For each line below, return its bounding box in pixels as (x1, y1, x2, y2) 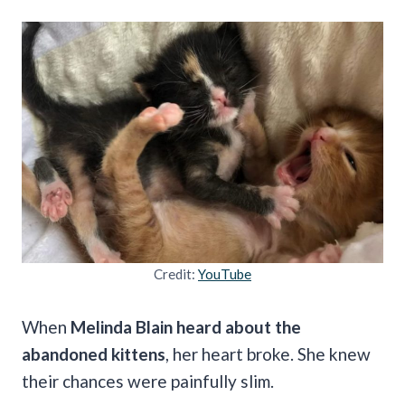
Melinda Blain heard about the (71, 316, 301, 337)
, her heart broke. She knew (165, 343, 371, 364)
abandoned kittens (22, 343, 165, 364)
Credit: (154, 265, 198, 282)
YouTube (198, 265, 251, 282)
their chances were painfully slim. (22, 370, 274, 391)
